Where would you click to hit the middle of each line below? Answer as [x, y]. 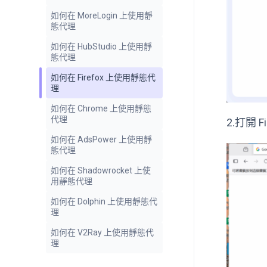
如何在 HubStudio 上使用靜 [101, 47]
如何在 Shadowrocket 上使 [101, 171]
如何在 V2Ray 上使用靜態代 [102, 233]
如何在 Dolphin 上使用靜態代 [104, 202]
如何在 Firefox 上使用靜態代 [103, 78]
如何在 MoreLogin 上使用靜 [102, 16]
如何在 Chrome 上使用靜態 [101, 109]
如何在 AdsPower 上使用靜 [101, 140]
